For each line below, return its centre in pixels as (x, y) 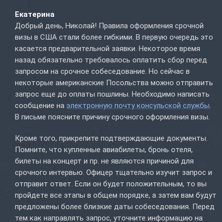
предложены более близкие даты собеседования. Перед (115, 207)
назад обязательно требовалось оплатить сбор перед (111, 60)
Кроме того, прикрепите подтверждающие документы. (111, 139)
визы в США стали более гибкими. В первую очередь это (114, 37)
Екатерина (35, 15)
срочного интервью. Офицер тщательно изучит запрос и (113, 173)
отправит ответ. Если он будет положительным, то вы (111, 184)
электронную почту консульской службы (138, 106)
